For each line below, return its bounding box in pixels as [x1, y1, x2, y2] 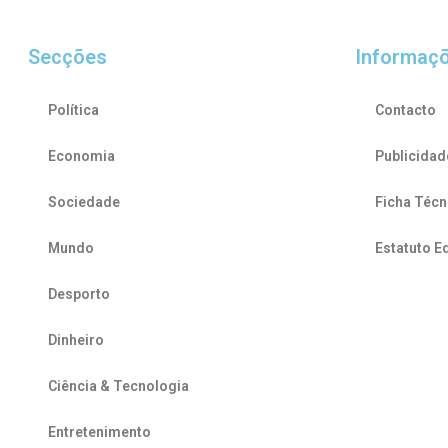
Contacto [375, 101, 436, 118]
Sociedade [48, 193, 120, 210]
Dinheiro [48, 331, 104, 348]
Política [48, 101, 99, 118]
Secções [28, 44, 107, 69]
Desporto [48, 285, 110, 302]
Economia [48, 147, 115, 164]
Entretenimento [48, 423, 151, 440]
